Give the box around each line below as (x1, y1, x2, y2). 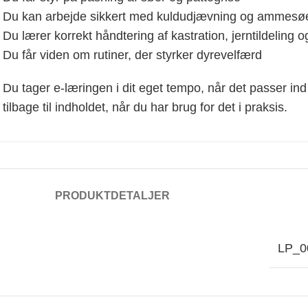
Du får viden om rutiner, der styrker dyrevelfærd (3, 48, 263, 62)
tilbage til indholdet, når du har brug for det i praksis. (3, 100, 288, 114)
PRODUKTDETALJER (54, 190, 170, 201)
